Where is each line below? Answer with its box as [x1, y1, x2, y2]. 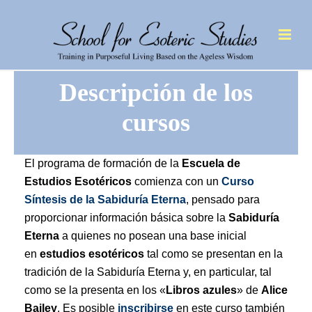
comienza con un [132, 175, 221, 187]
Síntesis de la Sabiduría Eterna [24, 194, 186, 205]
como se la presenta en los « [24, 284, 166, 296]
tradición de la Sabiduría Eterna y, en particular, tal [24, 266, 272, 278]
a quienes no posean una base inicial [59, 230, 247, 242]
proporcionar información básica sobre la [24, 212, 228, 224]
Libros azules [166, 284, 237, 296]
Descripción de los [59, 79, 253, 107]
